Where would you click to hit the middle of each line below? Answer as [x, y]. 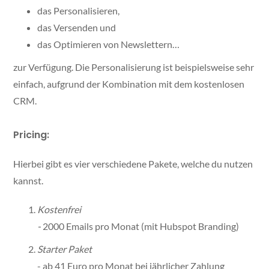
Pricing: [32, 135]
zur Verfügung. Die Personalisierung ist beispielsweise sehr [134, 67]
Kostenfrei [59, 210]
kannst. [29, 181]
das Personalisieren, [79, 11]
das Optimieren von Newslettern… [109, 44]
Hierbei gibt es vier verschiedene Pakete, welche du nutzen [133, 164]
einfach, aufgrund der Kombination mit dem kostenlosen [129, 84]
